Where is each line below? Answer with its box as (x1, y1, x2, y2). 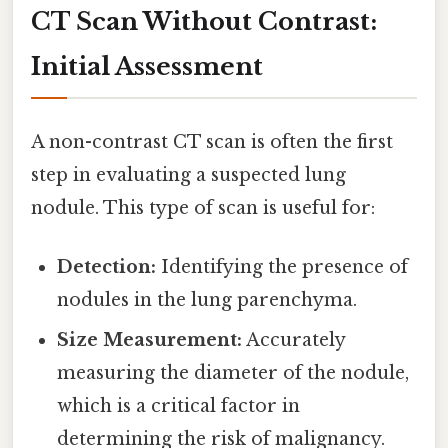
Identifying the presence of (156, 255, 409, 278)
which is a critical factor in (57, 394, 301, 417)
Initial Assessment (31, 52, 263, 82)
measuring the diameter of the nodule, (57, 361, 410, 384)
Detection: (57, 255, 157, 278)
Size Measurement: (57, 328, 243, 351)
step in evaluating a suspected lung (31, 163, 346, 186)
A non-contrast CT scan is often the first (31, 130, 393, 153)
